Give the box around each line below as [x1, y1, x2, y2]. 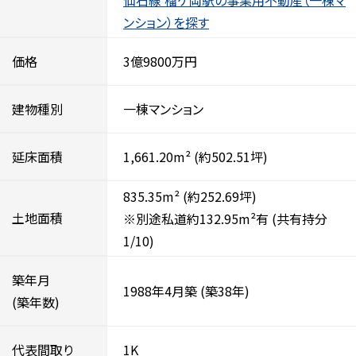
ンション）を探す [123, 12, 209, 32]
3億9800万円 [123, 52, 197, 71]
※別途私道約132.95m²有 [123, 208, 269, 228]
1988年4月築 [123, 281, 197, 300]
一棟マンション [123, 99, 203, 118]
